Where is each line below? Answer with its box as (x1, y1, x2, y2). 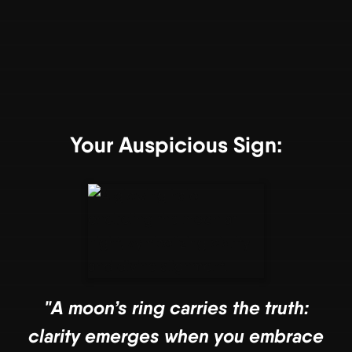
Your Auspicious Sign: (69, 131, 283, 158)
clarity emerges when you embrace (28, 324, 324, 347)
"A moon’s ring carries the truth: (43, 296, 309, 319)
